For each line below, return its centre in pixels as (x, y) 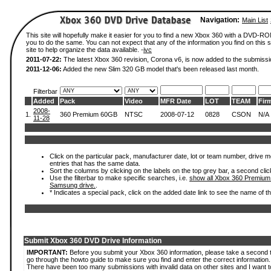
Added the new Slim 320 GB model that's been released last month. (160, 69)
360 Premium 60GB (89, 114)
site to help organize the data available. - (85, 50)
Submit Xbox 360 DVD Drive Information (93, 241)
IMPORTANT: (47, 252)
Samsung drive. (73, 185)
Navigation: (220, 20)
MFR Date (176, 101)
